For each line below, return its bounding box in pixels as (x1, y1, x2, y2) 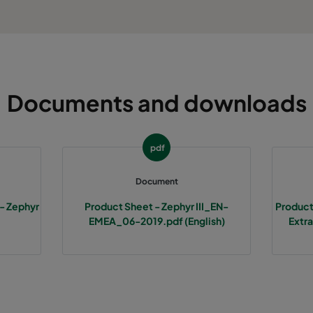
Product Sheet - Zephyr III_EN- (85, 199, 228, 212)
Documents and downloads (6, 88, 307, 117)
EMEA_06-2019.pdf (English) (88, 214, 225, 227)
